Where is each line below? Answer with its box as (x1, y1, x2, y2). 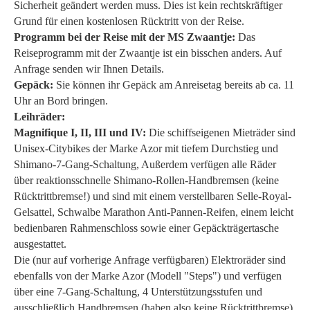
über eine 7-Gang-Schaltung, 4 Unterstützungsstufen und (14, 285, 262, 298)
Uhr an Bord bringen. (14, 94, 108, 107)
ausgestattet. (14, 237, 69, 250)
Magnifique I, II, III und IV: (14, 126, 149, 138)
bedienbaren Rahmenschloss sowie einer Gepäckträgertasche (14, 221, 279, 234)
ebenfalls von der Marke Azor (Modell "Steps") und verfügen (14, 269, 282, 282)
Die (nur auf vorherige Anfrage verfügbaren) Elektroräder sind (14, 253, 286, 266)
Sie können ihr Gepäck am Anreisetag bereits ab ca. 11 (53, 78, 294, 91)
